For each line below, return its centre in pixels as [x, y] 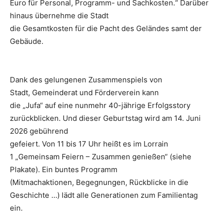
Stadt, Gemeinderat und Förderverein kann [84, 93]
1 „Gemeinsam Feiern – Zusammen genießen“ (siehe [101, 157]
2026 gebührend [39, 131]
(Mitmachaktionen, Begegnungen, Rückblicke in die [99, 183]
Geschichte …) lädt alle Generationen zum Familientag [104, 195]
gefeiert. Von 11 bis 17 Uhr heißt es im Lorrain [89, 144]
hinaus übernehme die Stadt [59, 16]
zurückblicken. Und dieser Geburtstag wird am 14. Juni [105, 118]
